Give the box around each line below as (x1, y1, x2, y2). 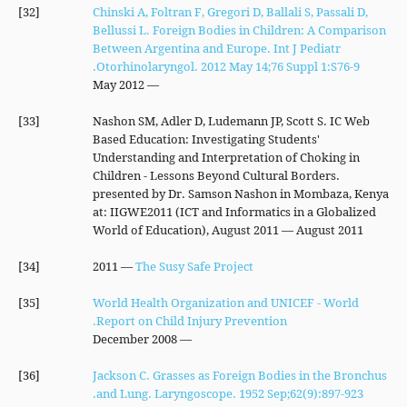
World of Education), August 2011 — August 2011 (92, 222, 363, 238)
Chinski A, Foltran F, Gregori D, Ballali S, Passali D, (92, 4, 368, 20)
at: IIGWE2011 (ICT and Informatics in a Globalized (92, 203, 376, 220)
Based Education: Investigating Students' (92, 131, 320, 147)
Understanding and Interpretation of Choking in (92, 149, 360, 165)
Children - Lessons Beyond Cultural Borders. (92, 167, 340, 184)
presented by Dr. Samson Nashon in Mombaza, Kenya (92, 185, 389, 202)
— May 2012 (144, 76, 159, 93)
